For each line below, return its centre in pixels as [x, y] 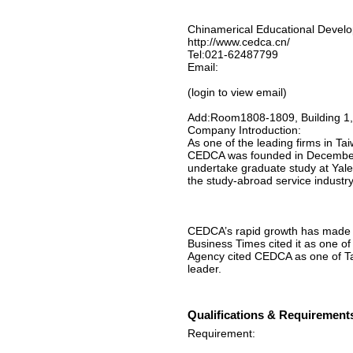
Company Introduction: [244, 130]
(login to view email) [237, 92]
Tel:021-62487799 [233, 54]
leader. [204, 269]
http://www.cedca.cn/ [239, 42]
